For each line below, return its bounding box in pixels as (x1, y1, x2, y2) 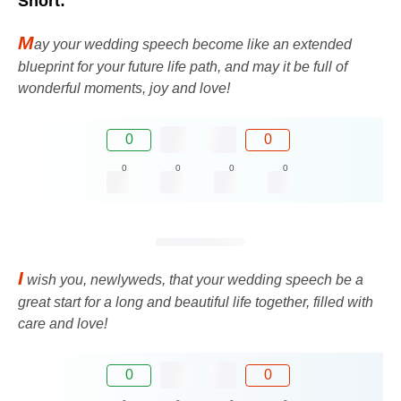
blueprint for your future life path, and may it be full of (18, 59, 347, 75)
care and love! (18, 316, 107, 332)
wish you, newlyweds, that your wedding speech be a (23, 272, 363, 288)
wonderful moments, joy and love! (18, 81, 230, 97)
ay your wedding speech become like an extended (34, 37, 352, 53)
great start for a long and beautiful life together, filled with (18, 294, 373, 311)
